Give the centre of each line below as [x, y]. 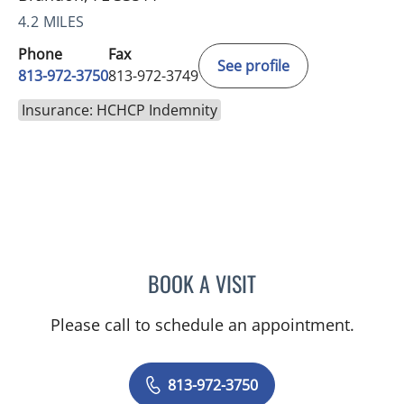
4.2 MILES [51, 21]
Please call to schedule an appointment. [202, 324]
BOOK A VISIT [202, 283]
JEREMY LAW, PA [303, 280]
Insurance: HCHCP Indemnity [119, 110]
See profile [253, 65]
